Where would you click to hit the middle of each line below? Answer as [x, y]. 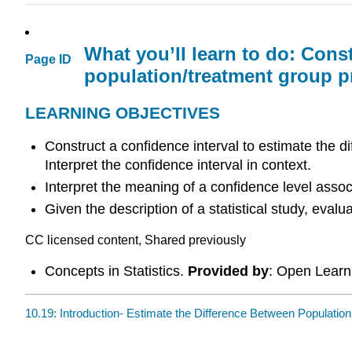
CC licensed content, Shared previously [136, 240]
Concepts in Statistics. [116, 271]
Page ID [48, 60]
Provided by [228, 271]
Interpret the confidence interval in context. [178, 165]
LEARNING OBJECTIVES [123, 113]
